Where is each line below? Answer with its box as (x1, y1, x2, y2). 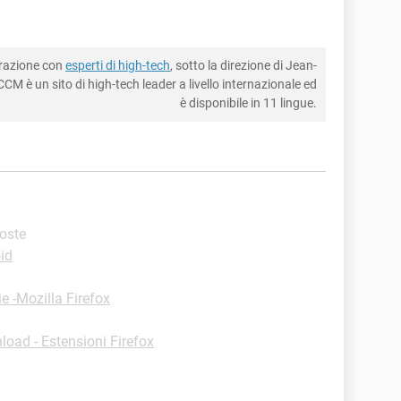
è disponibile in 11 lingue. (180, 95, 317, 110)
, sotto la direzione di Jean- (170, 57, 317, 73)
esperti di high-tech (65, 57, 170, 73)
